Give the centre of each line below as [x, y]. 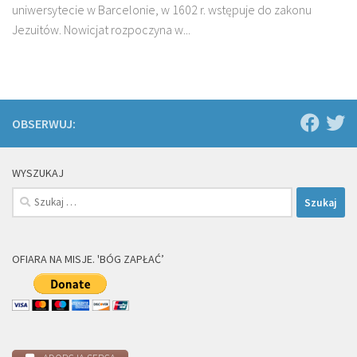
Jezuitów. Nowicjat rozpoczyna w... [101, 30]
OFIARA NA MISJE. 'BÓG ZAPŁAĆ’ [88, 259]
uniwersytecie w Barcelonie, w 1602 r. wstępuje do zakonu [162, 10]
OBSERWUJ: [44, 124]
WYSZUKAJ [38, 173]
